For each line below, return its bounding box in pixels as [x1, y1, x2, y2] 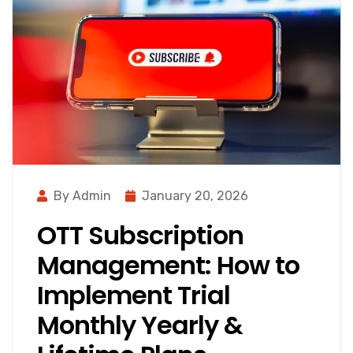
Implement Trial [37, 277, 230, 314]
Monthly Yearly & [37, 307, 243, 344]
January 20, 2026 [142, 188, 248, 204]
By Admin [54, 188, 111, 204]
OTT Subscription [37, 217, 243, 254]
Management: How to [37, 247, 299, 284]
